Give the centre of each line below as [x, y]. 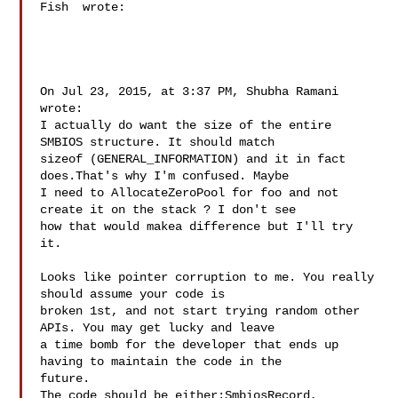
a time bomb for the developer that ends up [190, 345]
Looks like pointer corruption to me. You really [207, 277]
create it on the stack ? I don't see [172, 210]
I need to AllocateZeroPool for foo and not [190, 193]
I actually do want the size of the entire [186, 125]
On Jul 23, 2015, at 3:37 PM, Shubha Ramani [190, 92]
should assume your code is [136, 294]
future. [69, 378]
